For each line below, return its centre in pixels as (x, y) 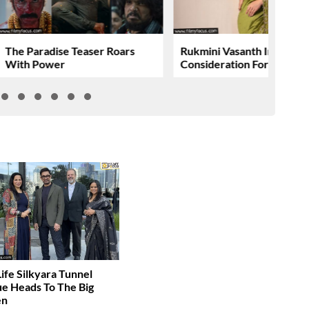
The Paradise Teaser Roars (70, 50)
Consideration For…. (230, 63)
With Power (35, 63)
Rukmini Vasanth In (227, 50)
